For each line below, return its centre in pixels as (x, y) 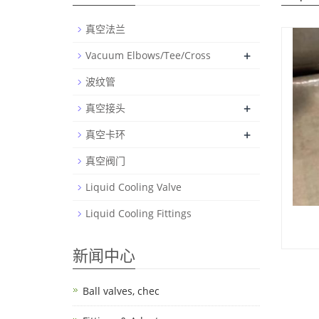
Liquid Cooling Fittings (138, 213)
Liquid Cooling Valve (134, 187)
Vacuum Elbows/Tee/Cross (148, 55)
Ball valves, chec (121, 291)
